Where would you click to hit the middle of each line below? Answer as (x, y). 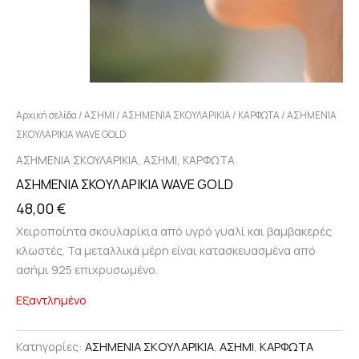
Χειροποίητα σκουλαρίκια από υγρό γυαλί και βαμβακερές (174, 230)
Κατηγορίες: (50, 346)
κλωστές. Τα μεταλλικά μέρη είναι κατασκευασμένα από (166, 250)
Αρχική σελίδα (46, 115)
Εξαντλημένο (51, 300)
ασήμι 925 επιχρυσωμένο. (87, 269)
